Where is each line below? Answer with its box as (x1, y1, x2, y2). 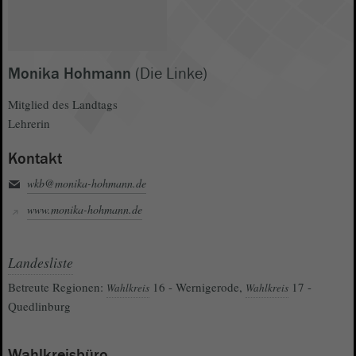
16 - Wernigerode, (149, 278, 246, 295)
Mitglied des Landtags (8, 95, 118, 112)
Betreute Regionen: (8, 278, 106, 295)
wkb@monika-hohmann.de (27, 175, 146, 191)
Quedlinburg (8, 297, 71, 314)
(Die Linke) (135, 63, 207, 84)
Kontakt (8, 149, 62, 170)
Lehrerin (8, 114, 50, 131)
